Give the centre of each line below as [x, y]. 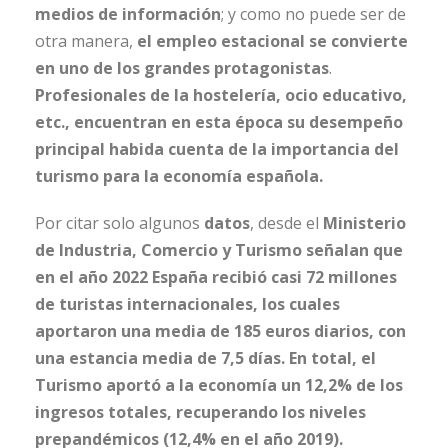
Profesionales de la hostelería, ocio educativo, [221, 95]
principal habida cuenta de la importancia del [217, 149]
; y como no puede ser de [313, 14]
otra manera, [86, 41]
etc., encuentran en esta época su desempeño [219, 122]
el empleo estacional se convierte [272, 41]
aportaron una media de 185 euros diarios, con [220, 331]
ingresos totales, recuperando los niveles [200, 412]
